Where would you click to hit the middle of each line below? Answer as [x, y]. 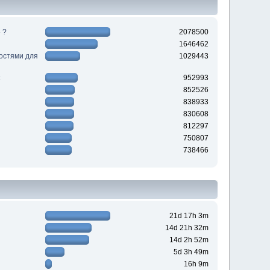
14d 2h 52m [189, 240]
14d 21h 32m [187, 228]
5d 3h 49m [191, 252]
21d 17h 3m [189, 216]
